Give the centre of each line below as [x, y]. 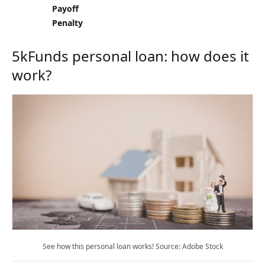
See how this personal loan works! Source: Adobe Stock [132, 246]
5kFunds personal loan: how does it [130, 56]
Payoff [65, 8]
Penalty [67, 22]
